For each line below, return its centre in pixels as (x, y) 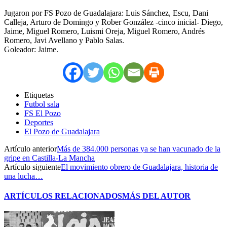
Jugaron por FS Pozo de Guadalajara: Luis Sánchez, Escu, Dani (106, 13)
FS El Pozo (43, 113)
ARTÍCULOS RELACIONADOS (63, 196)
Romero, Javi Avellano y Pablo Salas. (64, 40)
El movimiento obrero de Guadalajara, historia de (139, 167)
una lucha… (24, 176)
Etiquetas (39, 95)
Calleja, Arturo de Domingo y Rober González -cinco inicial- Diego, (113, 22)
